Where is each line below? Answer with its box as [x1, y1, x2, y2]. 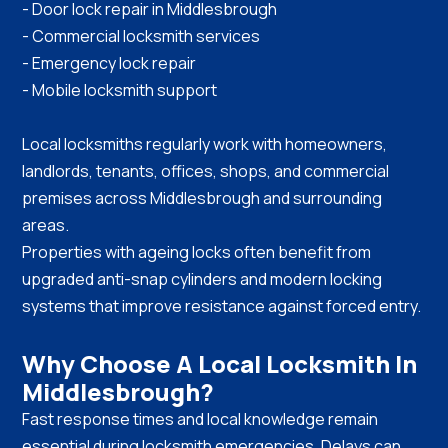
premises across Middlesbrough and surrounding [22, 187, 383, 210]
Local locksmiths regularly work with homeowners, [22, 133, 388, 156]
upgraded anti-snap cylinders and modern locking [22, 268, 383, 291]
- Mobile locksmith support [22, 79, 218, 102]
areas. [22, 214, 70, 237]
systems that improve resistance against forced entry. [22, 295, 422, 318]
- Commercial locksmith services [22, 25, 261, 48]
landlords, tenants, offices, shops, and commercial [22, 160, 390, 183]
